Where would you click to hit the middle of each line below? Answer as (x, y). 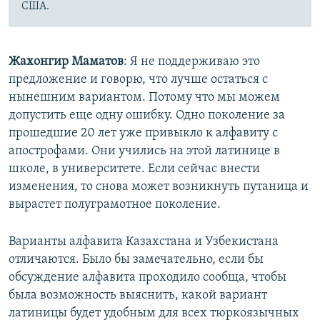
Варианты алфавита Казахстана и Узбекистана (144, 242)
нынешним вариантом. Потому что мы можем (144, 98)
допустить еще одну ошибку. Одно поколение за (147, 116)
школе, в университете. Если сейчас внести (134, 169)
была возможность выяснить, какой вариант (138, 296)
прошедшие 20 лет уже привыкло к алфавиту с (143, 134)
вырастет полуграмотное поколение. (115, 205)
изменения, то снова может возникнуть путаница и (159, 187)
